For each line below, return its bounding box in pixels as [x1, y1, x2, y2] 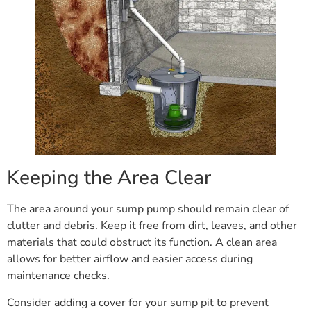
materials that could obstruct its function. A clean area [7, 235, 277, 251]
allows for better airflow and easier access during [7, 251, 253, 267]
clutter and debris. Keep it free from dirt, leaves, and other [7, 218, 297, 234]
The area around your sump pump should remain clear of [7, 201, 289, 217]
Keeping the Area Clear [7, 165, 211, 192]
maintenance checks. [7, 268, 110, 284]
